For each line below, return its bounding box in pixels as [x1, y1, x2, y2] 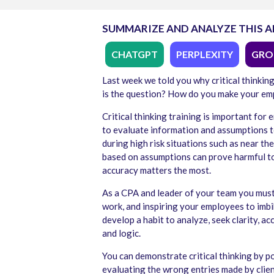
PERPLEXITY [176, 48, 233, 60]
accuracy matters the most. [102, 165, 211, 176]
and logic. [102, 228, 141, 239]
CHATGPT [111, 48, 158, 60]
